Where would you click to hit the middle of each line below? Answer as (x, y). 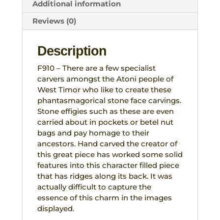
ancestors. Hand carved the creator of (107, 143)
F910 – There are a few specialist (96, 68)
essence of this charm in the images (104, 197)
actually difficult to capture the (94, 187)
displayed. (55, 208)
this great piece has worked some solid (110, 154)
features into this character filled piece (108, 165)
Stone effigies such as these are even (105, 111)
